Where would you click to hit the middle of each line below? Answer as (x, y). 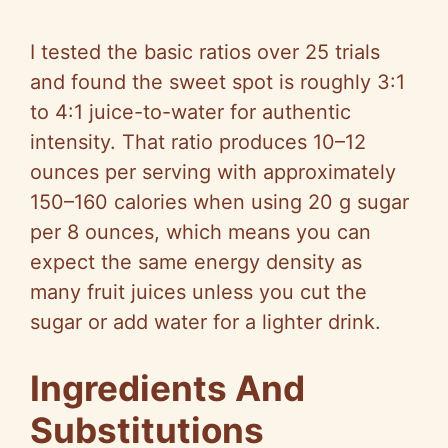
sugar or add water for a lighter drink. (205, 322)
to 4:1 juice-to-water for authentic (190, 112)
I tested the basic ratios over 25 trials (205, 52)
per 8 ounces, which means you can (200, 232)
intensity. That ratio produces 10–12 (198, 142)
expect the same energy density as (196, 262)
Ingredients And (167, 388)
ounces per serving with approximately (213, 172)
